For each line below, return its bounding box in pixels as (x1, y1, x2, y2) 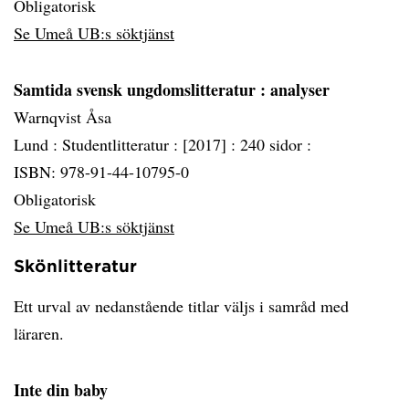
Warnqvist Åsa (14, 106, 111, 128)
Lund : (14, 133, 62, 155)
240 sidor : (240, 133, 311, 155)
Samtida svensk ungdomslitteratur (14, 78, 260, 101)
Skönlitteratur (14, 256, 137, 276)
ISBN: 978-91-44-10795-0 (14, 161, 189, 183)
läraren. (14, 322, 64, 344)
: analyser (260, 78, 330, 101)
